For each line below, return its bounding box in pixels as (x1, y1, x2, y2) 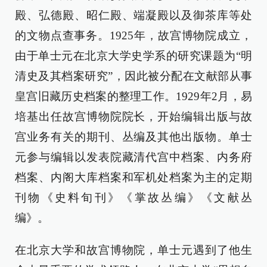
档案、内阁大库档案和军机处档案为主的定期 (15, 170, 252, 184)
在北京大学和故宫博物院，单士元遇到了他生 (15, 243, 252, 256)
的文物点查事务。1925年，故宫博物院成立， (15, 29, 252, 42)
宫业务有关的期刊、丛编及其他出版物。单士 (15, 130, 252, 143)
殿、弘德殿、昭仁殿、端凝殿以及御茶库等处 (15, 8, 252, 21)
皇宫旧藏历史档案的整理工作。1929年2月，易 (15, 89, 252, 103)
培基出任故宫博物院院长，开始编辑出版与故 (15, 110, 252, 123)
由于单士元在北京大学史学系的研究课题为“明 (15, 49, 252, 62)
